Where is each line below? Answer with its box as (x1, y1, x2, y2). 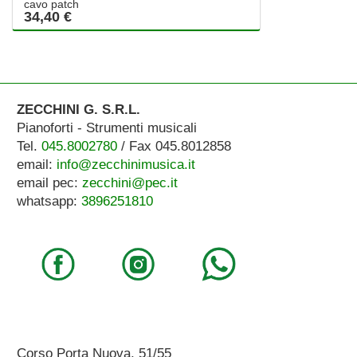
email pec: (16, 175, 82, 191)
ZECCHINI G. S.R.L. (16, 102, 140, 118)
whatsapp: (16, 194, 81, 210)
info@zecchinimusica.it (56, 157, 195, 173)
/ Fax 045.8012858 (116, 139, 231, 155)
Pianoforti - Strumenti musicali (16, 120, 197, 136)
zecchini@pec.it (81, 175, 178, 191)
